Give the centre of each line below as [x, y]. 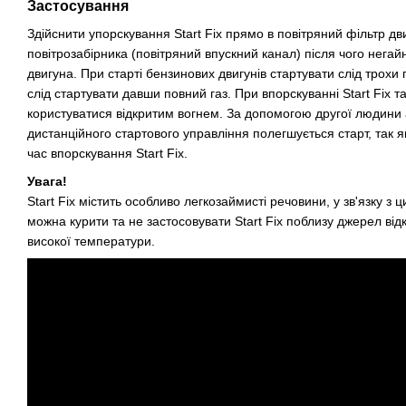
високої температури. [91, 241]
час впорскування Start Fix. [107, 154]
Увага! [47, 181]
